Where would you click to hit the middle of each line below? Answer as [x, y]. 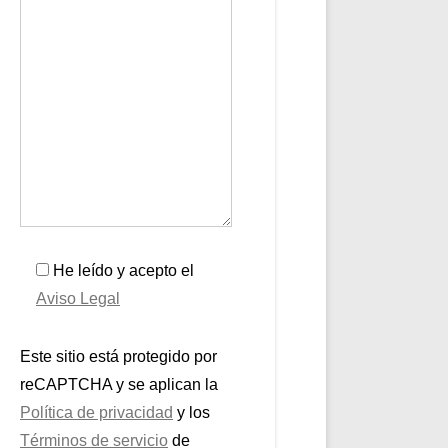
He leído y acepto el [123, 270]
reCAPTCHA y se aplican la [119, 384]
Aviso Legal [78, 298]
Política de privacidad [96, 412]
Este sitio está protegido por [118, 356]
